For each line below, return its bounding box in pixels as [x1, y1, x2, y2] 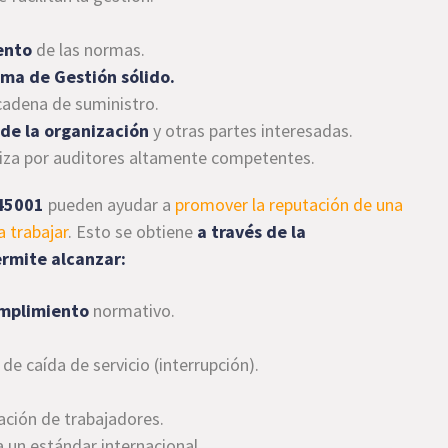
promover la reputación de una [175, 193, 404, 216]
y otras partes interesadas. [149, 119, 354, 142]
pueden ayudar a [44, 193, 176, 216]
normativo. [89, 299, 176, 322]
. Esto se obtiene [68, 220, 198, 243]
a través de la [197, 220, 307, 243]
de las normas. [32, 38, 146, 61]
